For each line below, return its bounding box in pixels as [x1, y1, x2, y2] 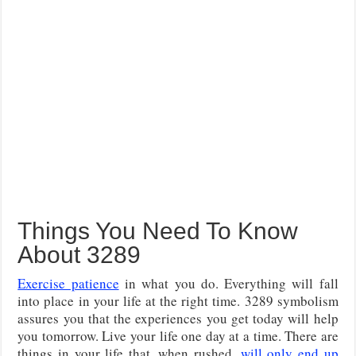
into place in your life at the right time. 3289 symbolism [17, 291, 339, 310]
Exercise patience [17, 273, 119, 292]
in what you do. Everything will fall [118, 273, 339, 292]
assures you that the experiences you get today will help [17, 308, 339, 327]
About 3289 [17, 241, 141, 268]
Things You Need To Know [17, 217, 299, 244]
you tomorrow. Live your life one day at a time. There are [17, 326, 339, 345]
